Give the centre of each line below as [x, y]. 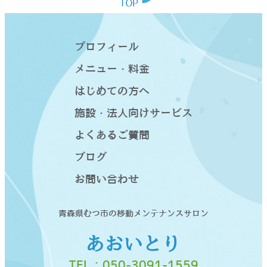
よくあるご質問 [112, 136]
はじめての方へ [112, 92]
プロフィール [107, 48]
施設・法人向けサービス [133, 114]
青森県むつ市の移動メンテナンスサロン [133, 214]
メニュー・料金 [112, 70]
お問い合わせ [107, 180]
